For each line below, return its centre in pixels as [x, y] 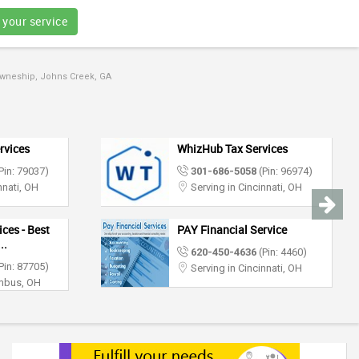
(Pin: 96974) [284, 171]
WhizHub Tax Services [232, 149]
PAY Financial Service [232, 230]
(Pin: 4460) [282, 252]
